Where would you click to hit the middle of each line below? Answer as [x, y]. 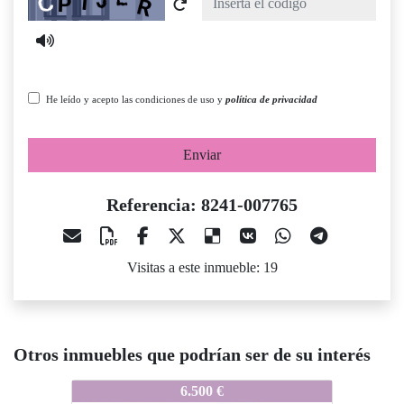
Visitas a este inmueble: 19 [202, 268]
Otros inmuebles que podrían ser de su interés [192, 355]
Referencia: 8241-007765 [202, 205]
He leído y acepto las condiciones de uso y [136, 100]
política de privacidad [271, 100]
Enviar [202, 155]
